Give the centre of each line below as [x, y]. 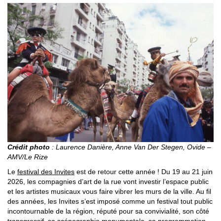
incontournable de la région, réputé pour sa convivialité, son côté [108, 211]
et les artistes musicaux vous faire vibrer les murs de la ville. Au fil [109, 191]
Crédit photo [29, 147]
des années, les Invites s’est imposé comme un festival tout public [110, 201]
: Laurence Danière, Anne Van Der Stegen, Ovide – [130, 147]
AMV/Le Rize [28, 157]
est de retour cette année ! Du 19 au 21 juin [144, 171]
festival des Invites [46, 171]
